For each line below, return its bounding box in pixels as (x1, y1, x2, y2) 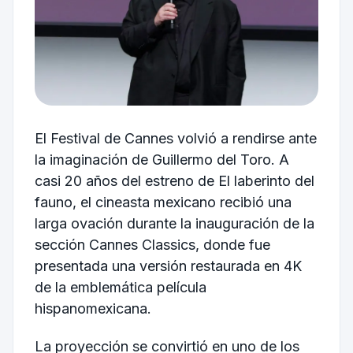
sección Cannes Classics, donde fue (34, 236, 270, 254)
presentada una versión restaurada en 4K (34, 258, 302, 275)
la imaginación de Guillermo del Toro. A (34, 151, 289, 169)
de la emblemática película (34, 279, 206, 296)
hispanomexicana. (34, 300, 151, 318)
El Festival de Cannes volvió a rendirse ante (34, 130, 317, 147)
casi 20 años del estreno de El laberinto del (34, 173, 314, 190)
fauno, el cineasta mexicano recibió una (34, 194, 292, 211)
